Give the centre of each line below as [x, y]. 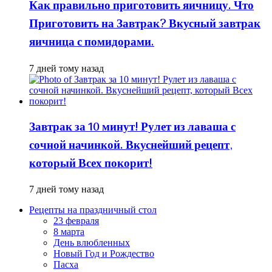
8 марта [69, 232]
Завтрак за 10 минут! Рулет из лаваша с [132, 127]
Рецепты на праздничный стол [93, 210]
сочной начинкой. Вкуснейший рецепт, [131, 145]
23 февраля [76, 221]
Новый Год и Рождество [104, 254]
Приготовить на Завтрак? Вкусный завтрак [145, 25]
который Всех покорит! [91, 164]
